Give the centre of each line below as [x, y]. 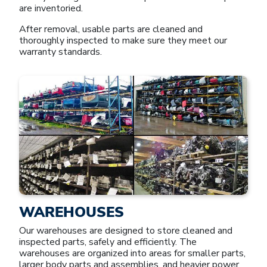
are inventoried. [51, 8]
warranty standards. [60, 52]
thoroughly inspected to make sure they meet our [123, 40]
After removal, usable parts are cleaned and [111, 29]
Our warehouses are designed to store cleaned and [126, 230]
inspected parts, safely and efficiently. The [108, 242]
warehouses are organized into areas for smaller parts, [132, 253]
